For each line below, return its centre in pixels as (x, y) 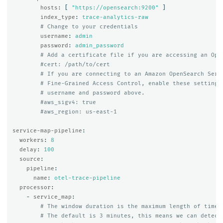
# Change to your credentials (89, 27)
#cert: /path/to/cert (75, 65)
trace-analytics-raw (115, 17)
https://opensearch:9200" (117, 8)
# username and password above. (92, 93)
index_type (57, 17)
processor (35, 188)
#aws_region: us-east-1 (78, 112)
